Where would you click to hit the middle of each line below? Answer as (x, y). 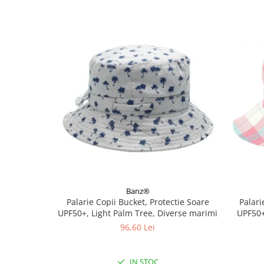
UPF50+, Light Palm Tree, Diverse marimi (138, 213)
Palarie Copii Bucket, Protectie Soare (138, 202)
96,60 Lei (138, 227)
